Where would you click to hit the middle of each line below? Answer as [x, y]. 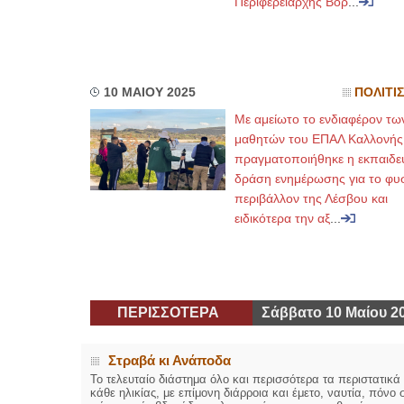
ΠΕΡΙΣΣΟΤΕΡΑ [168, 312]
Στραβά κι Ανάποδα [169, 360]
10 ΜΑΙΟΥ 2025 [149, 92]
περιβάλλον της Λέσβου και [311, 198]
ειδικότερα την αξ [282, 218]
